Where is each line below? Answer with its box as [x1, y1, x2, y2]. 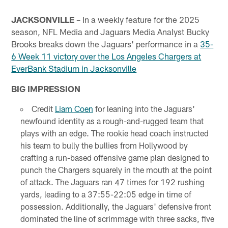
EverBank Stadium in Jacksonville [11, 63, 137, 73]
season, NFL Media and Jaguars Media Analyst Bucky [11, 26, 210, 37]
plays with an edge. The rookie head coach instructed [20, 128, 209, 138]
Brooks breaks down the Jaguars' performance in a [11, 38, 201, 49]
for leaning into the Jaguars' [93, 103, 195, 113]
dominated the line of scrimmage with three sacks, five [20, 213, 214, 223]
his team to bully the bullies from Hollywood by [20, 140, 188, 150]
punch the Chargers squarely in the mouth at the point [20, 164, 212, 175]
